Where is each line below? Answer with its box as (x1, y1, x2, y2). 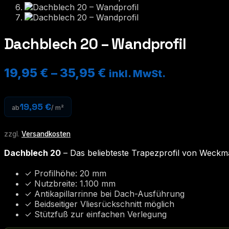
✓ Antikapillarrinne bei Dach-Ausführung (25, 189, 185, 199)
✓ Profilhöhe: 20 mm (25, 168, 106, 179)
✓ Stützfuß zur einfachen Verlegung (25, 209, 167, 220)
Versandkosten (21, 130, 71, 139)
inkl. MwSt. (109, 67, 166, 80)
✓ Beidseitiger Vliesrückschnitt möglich (25, 199, 174, 210)
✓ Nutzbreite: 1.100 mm (25, 178, 116, 189)
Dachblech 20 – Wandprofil (4, 34, 187, 53)
